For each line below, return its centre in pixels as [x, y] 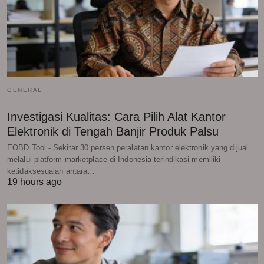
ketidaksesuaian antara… [51, 171]
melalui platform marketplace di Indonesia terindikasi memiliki [114, 159]
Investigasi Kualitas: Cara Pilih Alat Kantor [116, 116]
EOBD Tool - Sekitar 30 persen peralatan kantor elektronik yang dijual [128, 147]
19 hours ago [34, 181]
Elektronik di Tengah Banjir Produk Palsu [113, 131]
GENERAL [25, 90]
